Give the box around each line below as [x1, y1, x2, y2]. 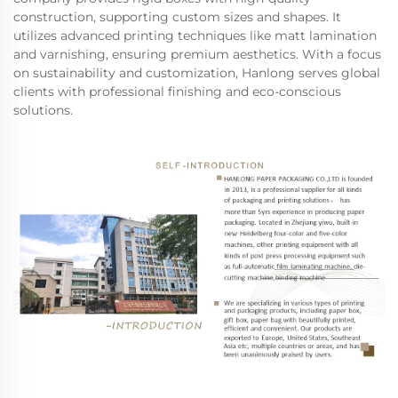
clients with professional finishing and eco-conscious [13, 83, 341, 99]
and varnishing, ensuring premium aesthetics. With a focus [13, 45, 381, 62]
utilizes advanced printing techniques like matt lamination [13, 27, 377, 44]
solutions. [13, 101, 73, 118]
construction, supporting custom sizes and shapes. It [13, 8, 341, 25]
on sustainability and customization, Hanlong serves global [13, 64, 380, 81]
